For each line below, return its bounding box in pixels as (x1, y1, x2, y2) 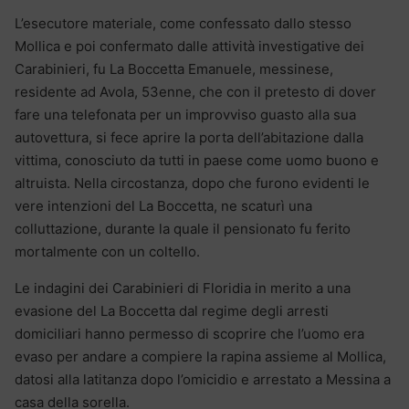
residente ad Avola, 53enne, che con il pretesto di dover (15, 82, 376, 100)
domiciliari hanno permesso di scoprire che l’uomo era (15, 324, 364, 342)
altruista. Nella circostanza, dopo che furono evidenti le (15, 173, 370, 192)
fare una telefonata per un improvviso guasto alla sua (15, 105, 356, 123)
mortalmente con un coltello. (15, 242, 200, 260)
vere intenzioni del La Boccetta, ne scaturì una (15, 196, 312, 215)
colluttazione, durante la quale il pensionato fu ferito (15, 219, 351, 237)
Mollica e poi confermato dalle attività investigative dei (15, 37, 364, 55)
